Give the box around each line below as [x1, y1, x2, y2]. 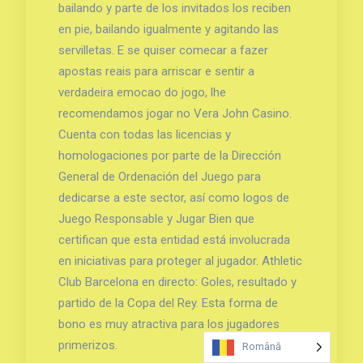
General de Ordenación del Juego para [58, 169, 261, 184]
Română [242, 340, 281, 352]
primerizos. [58, 337, 117, 352]
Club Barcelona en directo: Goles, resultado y [58, 274, 297, 289]
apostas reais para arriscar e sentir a [58, 63, 254, 79]
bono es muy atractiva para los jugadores [58, 316, 280, 331]
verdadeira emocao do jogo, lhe [58, 84, 226, 100]
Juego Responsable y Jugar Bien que [58, 211, 254, 226]
